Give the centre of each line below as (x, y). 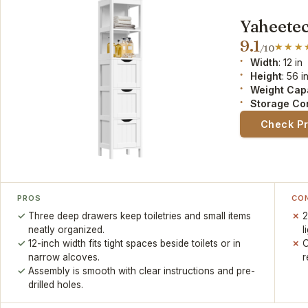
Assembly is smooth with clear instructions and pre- (142, 271)
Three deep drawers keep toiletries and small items (140, 216)
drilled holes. (56, 285)
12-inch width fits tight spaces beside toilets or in (135, 244)
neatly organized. (67, 230)
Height (266, 76)
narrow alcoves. (64, 257)
